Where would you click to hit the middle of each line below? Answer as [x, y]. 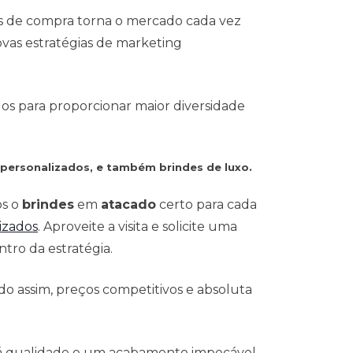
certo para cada [206, 205]
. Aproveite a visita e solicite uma [137, 227]
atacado [128, 205]
